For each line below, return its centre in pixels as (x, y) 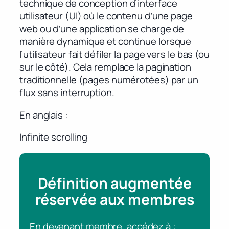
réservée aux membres (114, 200)
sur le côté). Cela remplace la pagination (105, 67)
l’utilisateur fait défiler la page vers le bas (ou (114, 54)
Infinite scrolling (54, 137)
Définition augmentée (114, 184)
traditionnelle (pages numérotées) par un (109, 80)
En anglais (41, 115)
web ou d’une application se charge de (102, 29)
